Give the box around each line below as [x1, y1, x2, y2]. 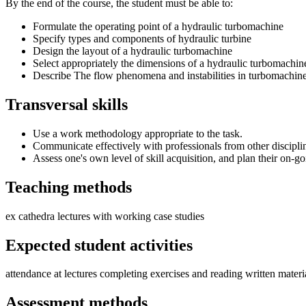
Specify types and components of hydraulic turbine [33, 33, 251, 45]
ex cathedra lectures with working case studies [5, 210, 204, 222]
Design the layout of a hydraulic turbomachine [33, 45, 232, 57]
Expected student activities [5, 236, 193, 254]
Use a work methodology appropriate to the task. [33, 127, 242, 139]
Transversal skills [5, 95, 128, 113]
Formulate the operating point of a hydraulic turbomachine [33, 20, 283, 33]
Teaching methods [5, 178, 132, 196]
